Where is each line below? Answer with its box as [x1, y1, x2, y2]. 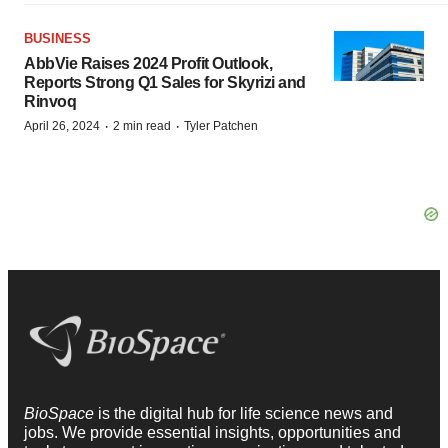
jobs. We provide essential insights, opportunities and [24, 424, 401, 442]
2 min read [113, 118, 171, 133]
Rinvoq [24, 92, 76, 110]
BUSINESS [24, 30, 91, 46]
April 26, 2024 [24, 118, 100, 133]
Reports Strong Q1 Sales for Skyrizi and [24, 73, 306, 91]
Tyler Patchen [184, 118, 258, 133]
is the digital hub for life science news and [98, 405, 393, 423]
